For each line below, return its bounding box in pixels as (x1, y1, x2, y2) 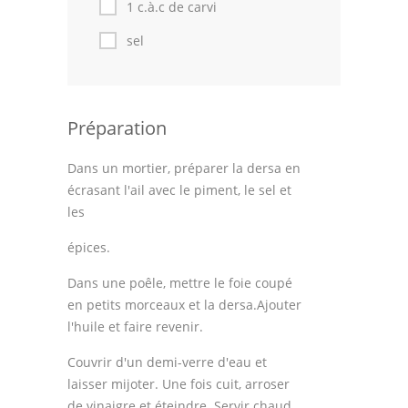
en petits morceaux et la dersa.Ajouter (67, 296, 301, 313)
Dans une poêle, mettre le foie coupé (67, 274, 292, 291)
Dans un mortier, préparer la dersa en (67, 159, 301, 177)
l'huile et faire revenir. (67, 318, 203, 335)
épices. (67, 239, 110, 256)
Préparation (67, 116, 167, 140)
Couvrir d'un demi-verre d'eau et (67, 353, 267, 371)
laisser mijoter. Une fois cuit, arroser (67, 375, 290, 393)
